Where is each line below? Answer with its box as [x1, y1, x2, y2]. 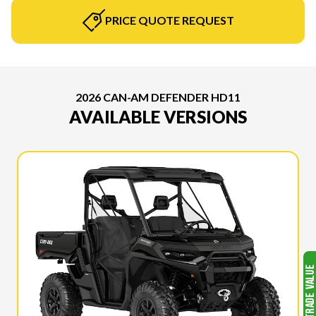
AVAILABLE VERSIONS [69, 106, 247, 127]
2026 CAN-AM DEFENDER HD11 [75, 90, 241, 104]
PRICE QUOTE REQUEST [104, 13, 234, 27]
